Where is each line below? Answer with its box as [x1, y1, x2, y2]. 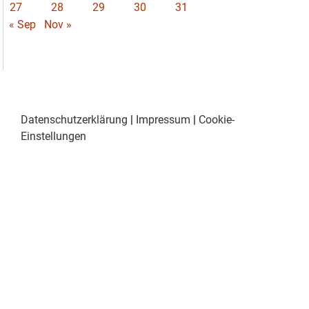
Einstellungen [21, 129, 86, 143]
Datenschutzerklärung [21, 112, 128, 126]
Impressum [136, 112, 190, 126]
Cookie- [199, 112, 235, 126]
